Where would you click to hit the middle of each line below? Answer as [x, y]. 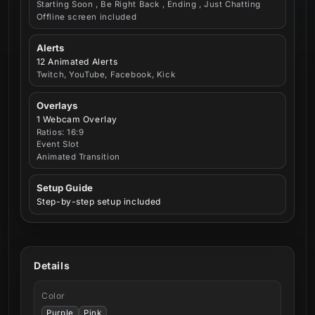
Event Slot [58, 144]
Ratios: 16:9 [60, 132]
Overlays [57, 105]
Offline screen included [86, 17]
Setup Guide [64, 187]
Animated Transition [78, 156]
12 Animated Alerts [77, 62]
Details [52, 265]
